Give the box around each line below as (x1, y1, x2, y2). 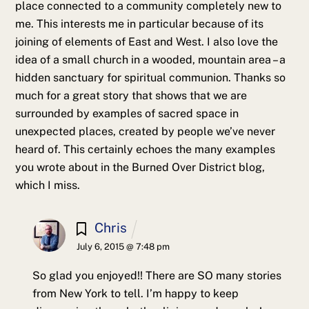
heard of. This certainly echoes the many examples (15, 142, 276, 156)
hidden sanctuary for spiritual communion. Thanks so (15, 70, 286, 84)
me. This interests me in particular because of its (15, 17, 264, 30)
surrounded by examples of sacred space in (15, 106, 239, 120)
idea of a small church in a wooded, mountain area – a (15, 52, 286, 66)
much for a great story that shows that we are (15, 88, 248, 102)
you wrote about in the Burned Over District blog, (15, 160, 266, 174)
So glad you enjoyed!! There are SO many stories (32, 269, 281, 283)
